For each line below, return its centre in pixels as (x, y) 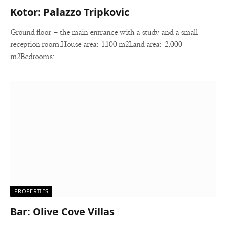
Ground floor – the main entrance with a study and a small (104, 32)
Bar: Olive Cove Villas (62, 212)
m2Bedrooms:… (35, 56)
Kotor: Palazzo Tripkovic (70, 12)
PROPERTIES (32, 191)
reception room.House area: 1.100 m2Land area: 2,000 (96, 44)
